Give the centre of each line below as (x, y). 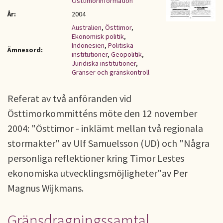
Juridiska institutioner (104, 63)
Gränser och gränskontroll (111, 72)
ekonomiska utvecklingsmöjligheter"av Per (98, 173)
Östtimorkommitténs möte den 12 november (102, 113)
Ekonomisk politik (98, 36)
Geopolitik (126, 54)
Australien (87, 27)
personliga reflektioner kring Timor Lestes (96, 158)
